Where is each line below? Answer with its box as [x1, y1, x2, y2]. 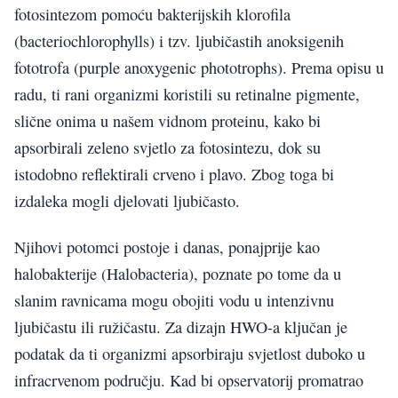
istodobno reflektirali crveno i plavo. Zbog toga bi [14, 163, 334, 185]
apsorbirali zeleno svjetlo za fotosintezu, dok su [14, 136, 321, 158]
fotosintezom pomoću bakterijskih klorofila [14, 3, 291, 25]
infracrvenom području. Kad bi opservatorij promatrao [14, 370, 363, 392]
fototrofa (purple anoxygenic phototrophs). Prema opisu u [14, 56, 384, 78]
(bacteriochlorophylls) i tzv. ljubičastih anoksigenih [14, 29, 344, 52]
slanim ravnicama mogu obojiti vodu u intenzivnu [14, 290, 334, 312]
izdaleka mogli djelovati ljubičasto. [14, 189, 240, 211]
